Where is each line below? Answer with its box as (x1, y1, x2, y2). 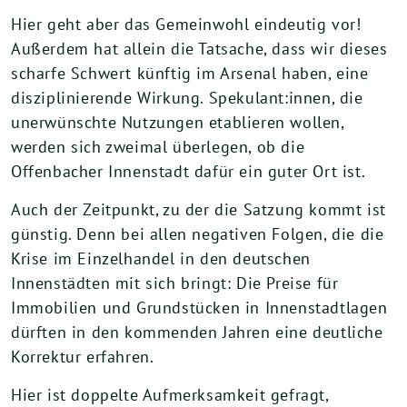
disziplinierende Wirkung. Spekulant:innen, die (11, 87, 363, 109)
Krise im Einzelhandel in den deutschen (11, 248, 311, 270)
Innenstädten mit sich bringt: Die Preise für (11, 273, 339, 294)
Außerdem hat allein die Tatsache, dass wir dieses (11, 38, 388, 60)
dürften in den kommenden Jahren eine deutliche (11, 322, 383, 343)
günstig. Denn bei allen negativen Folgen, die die (11, 223, 384, 245)
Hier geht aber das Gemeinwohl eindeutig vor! (11, 14, 362, 35)
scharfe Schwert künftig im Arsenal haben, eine (11, 63, 369, 84)
